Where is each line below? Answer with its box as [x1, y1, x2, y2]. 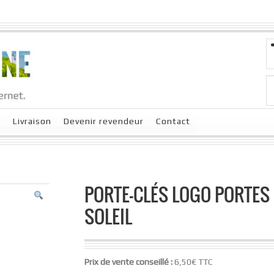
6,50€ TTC [174, 257, 213, 267]
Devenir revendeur [64, 116, 144, 126]
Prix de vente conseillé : [84, 257, 174, 267]
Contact [156, 116, 190, 126]
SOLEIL [84, 202, 132, 230]
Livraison [13, 116, 51, 126]
